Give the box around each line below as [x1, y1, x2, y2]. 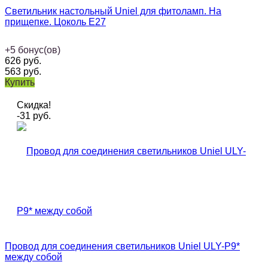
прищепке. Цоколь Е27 [5, 17, 106, 28]
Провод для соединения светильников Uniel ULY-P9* [5, 241, 240, 252]
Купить [5, 77, 35, 88]
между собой [5, 252, 62, 263]
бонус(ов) [18, 45, 60, 56]
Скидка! [17, 100, 51, 111]
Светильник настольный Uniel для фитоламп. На [5, 6, 221, 17]
